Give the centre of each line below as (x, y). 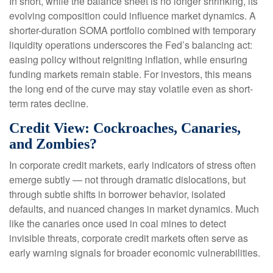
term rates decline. (49, 104)
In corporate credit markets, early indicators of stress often (133, 165)
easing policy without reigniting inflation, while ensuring (128, 60)
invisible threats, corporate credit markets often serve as (129, 238)
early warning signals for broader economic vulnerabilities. (135, 253)
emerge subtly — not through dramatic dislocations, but (127, 180)
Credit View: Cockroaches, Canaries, (125, 128)
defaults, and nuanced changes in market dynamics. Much (134, 209)
